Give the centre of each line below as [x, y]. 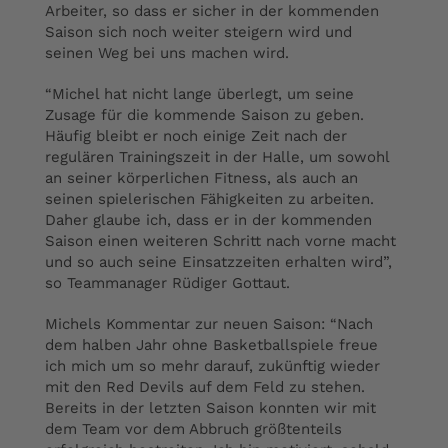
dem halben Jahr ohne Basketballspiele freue [211, 345]
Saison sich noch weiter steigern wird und [198, 32]
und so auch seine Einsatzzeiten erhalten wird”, [218, 262]
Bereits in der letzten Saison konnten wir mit [210, 408]
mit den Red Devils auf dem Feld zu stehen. [205, 387]
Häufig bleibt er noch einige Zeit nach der [196, 136]
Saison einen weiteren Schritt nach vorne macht [220, 241]
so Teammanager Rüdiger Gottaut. [167, 283]
